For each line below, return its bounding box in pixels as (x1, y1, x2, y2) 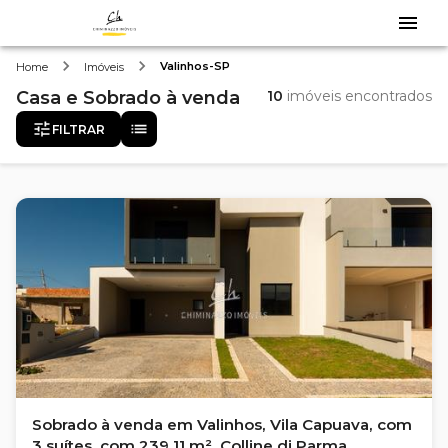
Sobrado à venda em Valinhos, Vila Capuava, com (32, 415, 412, 434)
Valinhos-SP (160, 58, 230, 73)
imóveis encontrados (283, 87, 432, 105)
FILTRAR (52, 121, 105, 137)
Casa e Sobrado (16, 87, 161, 109)
